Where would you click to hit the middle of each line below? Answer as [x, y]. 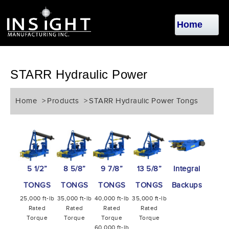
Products [63, 101]
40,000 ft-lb [112, 199]
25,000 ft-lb [37, 199]
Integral [187, 169]
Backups [187, 186]
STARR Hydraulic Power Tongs [144, 101]
